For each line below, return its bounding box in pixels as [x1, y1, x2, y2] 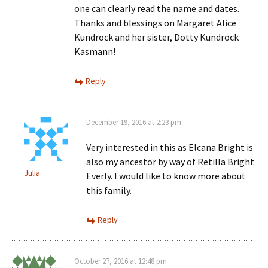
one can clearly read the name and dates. [74, 2, 239, 14]
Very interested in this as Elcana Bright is [86, 141, 253, 153]
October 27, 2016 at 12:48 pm [74, 256, 167, 266]
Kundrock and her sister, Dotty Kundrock [74, 31, 239, 43]
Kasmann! [74, 45, 115, 57]
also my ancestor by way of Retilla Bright [86, 156, 254, 167]
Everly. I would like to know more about [86, 170, 246, 182]
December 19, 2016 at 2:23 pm [86, 117, 181, 127]
